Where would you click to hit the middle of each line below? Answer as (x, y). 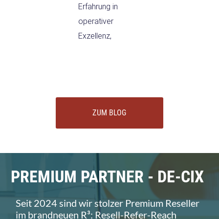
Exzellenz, (95, 36)
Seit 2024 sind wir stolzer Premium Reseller (108, 203)
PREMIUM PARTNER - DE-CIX (107, 177)
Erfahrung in (98, 7)
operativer (96, 22)
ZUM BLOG (109, 113)
